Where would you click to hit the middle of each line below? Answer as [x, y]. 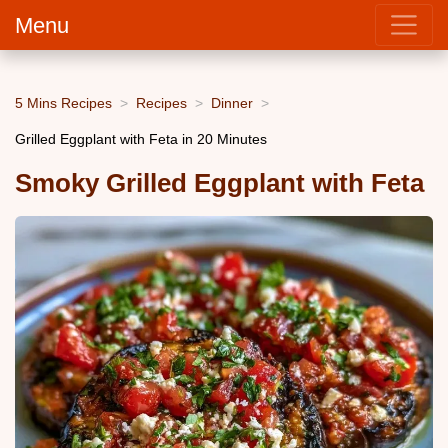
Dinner [232, 102]
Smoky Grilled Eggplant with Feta [219, 183]
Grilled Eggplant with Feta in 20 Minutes [141, 138]
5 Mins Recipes [63, 102]
